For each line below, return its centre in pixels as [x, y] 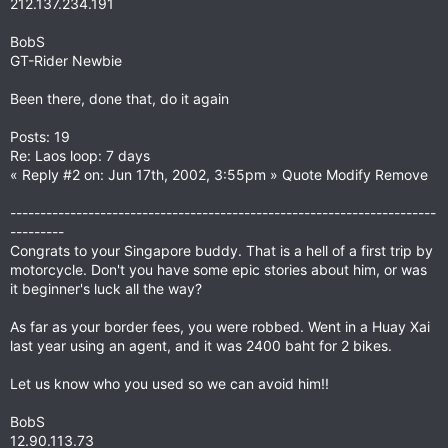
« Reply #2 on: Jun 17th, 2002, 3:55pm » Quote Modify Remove [219, 174]
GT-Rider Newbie [66, 60]
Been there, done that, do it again [119, 98]
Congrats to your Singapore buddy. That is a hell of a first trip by [221, 250]
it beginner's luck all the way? [106, 288]
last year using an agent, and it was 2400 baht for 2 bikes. [201, 345]
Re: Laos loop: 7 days [80, 155]
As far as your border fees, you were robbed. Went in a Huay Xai [220, 326]
